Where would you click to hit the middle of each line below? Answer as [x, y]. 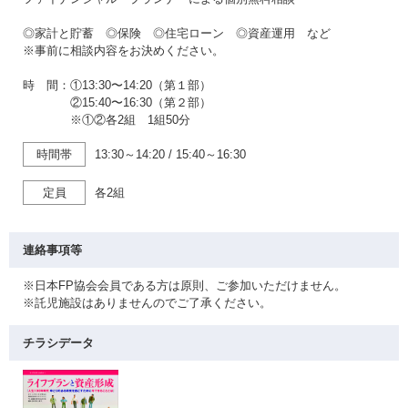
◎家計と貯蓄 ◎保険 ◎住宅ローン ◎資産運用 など [177, 33]
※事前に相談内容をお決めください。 [123, 51]
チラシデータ [58, 343]
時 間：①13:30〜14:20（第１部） [117, 85]
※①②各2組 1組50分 [107, 120]
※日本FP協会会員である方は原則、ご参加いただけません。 [184, 286]
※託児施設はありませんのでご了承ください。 [147, 303]
